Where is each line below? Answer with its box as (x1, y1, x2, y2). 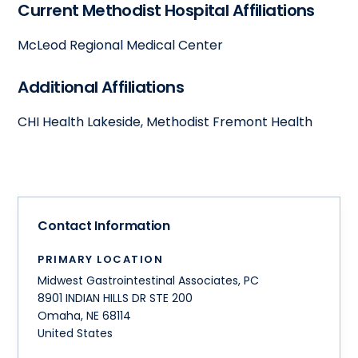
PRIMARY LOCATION (38, 251, 164, 267)
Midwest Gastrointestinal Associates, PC (38, 272, 260, 288)
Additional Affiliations (18, 75, 185, 98)
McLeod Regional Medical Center (18, 35, 224, 54)
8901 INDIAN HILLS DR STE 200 (38, 289, 193, 306)
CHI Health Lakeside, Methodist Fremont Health (18, 112, 313, 131)
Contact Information (38, 216, 170, 235)
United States (38, 324, 113, 341)
